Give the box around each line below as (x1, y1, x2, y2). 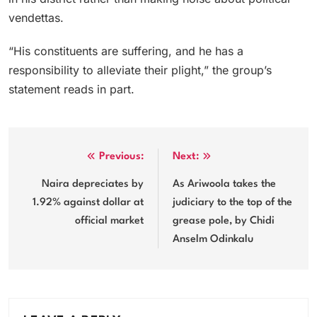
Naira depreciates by (42, 178, 144, 190)
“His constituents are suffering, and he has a (8, 43, 243, 58)
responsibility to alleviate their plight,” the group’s (8, 62, 272, 77)
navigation (22, 176, 98, 195)
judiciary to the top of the (173, 197, 292, 208)
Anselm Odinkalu (173, 234, 253, 245)
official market (75, 215, 144, 226)
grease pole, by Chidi (173, 215, 275, 226)
